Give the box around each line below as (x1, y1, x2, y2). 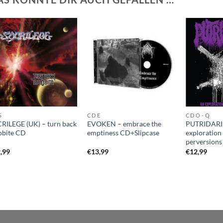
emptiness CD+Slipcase (87, 128, 160, 137)
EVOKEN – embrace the (87, 119, 162, 128)
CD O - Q (186, 111, 210, 118)
